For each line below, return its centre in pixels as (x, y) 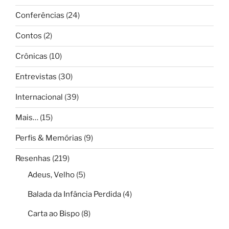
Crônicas (31, 56)
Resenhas (33, 159)
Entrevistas (36, 77)
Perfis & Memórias (49, 138)
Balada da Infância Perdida (74, 194)
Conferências (40, 16)
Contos (29, 36)
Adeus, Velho (51, 175)
